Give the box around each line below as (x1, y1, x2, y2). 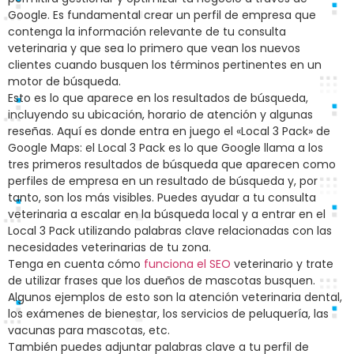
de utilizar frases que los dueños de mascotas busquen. (8, 273, 315, 289)
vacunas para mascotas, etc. (8, 322, 170, 339)
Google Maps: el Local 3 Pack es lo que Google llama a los (8, 140, 323, 156)
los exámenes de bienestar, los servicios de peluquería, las (8, 306, 329, 322)
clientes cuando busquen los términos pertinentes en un (8, 57, 322, 73)
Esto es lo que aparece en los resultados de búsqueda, (8, 90, 308, 107)
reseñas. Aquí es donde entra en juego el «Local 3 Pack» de (8, 123, 330, 140)
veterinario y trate (231, 256, 333, 273)
